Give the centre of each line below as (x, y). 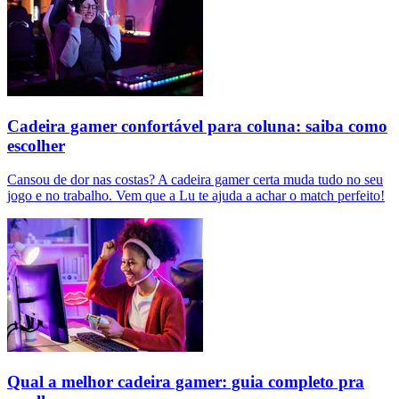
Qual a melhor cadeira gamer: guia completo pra (186, 382)
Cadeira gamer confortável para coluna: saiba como (197, 126)
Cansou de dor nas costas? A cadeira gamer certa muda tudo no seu (195, 180)
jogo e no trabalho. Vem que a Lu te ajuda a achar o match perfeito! (196, 196)
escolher (36, 145)
